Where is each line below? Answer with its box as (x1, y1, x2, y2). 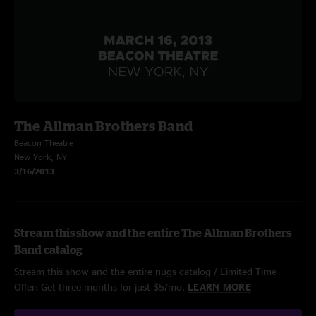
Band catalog (14, 243, 83, 256)
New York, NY (14, 152, 67, 162)
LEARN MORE (188, 281, 251, 292)
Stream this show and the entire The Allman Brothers (14, 226, 292, 239)
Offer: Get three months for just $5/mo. (14, 281, 188, 292)
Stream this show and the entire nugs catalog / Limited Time (14, 266, 276, 276)
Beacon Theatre (14, 138, 73, 147)
